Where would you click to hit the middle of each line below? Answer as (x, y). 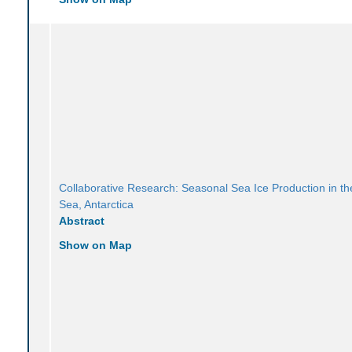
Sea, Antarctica (97, 204)
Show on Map (96, 245)
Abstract (82, 220)
